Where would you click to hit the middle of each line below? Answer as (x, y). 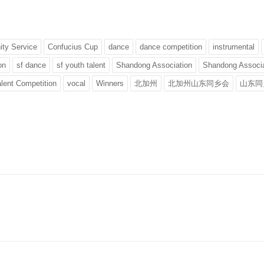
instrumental (234, 47)
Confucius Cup (73, 47)
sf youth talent (81, 65)
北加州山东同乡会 (199, 83)
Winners (110, 83)
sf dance (31, 65)
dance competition (171, 47)
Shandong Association (154, 65)
